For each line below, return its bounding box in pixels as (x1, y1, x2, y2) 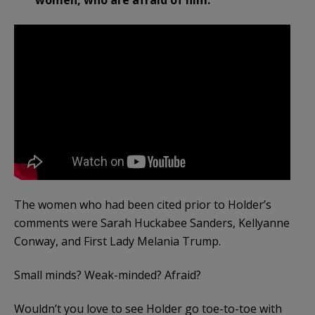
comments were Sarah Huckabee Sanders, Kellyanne (14, 215, 290, 231)
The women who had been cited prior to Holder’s (14, 197, 271, 213)
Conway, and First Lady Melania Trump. (14, 233, 221, 250)
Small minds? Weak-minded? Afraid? (14, 267, 201, 283)
